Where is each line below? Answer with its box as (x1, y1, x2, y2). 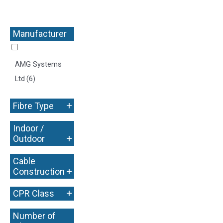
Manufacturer (13, 28, 67, 39)
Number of (13, 211, 56, 222)
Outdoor (13, 133, 45, 144)
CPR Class (13, 188, 55, 199)
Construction (13, 166, 65, 177)
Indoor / (13, 122, 44, 133)
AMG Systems (15, 60, 62, 69)
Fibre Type (13, 101, 54, 111)
